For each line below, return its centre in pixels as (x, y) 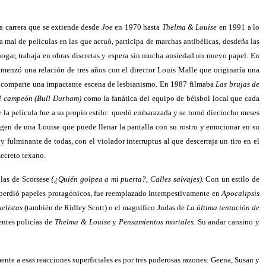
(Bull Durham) (58, 98)
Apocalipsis (240, 193)
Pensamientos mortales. (157, 222)
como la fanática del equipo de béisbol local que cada (171, 98)
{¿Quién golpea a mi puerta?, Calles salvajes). (127, 179)
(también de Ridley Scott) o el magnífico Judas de (104, 208)
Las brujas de (238, 84)
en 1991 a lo (238, 27)
